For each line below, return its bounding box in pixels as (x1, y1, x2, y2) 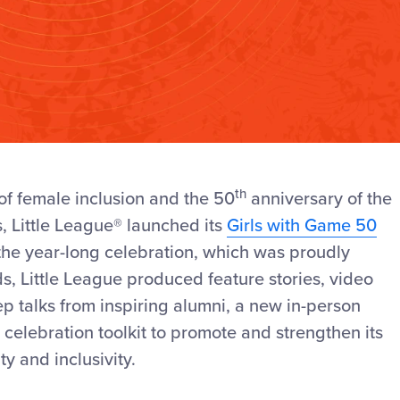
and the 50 (145, 188, 235, 211)
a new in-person (230, 296, 361, 318)
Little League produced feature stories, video (21, 269, 373, 291)
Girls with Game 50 (227, 215, 377, 237)
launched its (127, 215, 227, 237)
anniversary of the (246, 188, 392, 211)
